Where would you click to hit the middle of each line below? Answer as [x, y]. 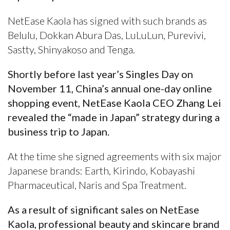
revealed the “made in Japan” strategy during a [114, 117]
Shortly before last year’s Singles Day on [100, 74]
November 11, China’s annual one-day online [110, 88]
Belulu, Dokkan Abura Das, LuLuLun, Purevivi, [107, 35]
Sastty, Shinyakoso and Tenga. [71, 49]
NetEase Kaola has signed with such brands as [107, 20]
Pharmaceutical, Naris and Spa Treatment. [97, 185]
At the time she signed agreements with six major [114, 156]
